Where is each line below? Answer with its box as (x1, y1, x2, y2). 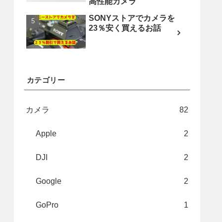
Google (36, 177, 61, 186)
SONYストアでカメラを (89, 14, 175, 23)
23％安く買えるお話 (89, 24, 161, 33)
